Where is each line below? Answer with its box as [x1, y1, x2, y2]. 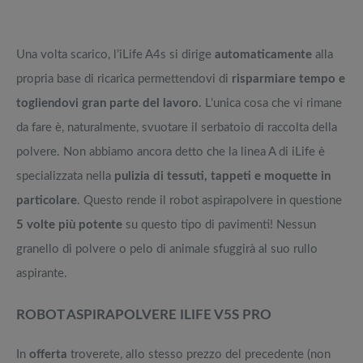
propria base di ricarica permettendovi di [16, 72, 232, 85]
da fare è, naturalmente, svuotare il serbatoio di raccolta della [16, 121, 337, 134]
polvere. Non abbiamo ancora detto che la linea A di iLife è [16, 145, 325, 158]
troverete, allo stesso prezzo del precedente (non [67, 348, 331, 361]
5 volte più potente [16, 218, 122, 231]
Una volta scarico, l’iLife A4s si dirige [16, 48, 215, 61]
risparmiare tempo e [232, 72, 345, 85]
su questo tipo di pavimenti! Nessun [122, 218, 316, 231]
